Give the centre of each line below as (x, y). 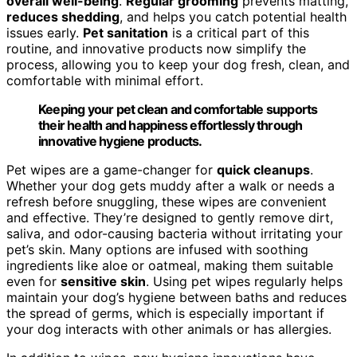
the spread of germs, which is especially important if (165, 313)
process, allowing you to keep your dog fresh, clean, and (178, 64)
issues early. (45, 32)
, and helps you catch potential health (233, 16)
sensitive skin (103, 281)
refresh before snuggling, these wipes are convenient (167, 201)
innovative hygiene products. (120, 141)
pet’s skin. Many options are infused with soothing (157, 249)
